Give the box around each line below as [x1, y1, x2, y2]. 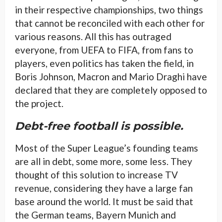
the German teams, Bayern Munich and [15, 209, 176, 221]
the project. [15, 97, 63, 109]
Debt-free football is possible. [15, 119, 183, 133]
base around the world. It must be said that [15, 195, 193, 207]
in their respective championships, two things [15, 3, 203, 15]
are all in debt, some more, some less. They [15, 155, 192, 167]
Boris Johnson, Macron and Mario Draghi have [15, 70, 207, 82]
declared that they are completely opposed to [15, 84, 207, 96]
